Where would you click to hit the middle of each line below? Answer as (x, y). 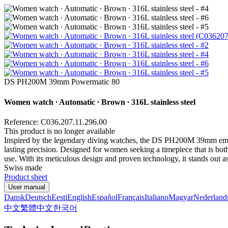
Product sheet (26, 177)
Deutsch (38, 197)
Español (105, 197)
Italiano (156, 197)
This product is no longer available (60, 131)
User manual (27, 187)
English (79, 197)
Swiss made (23, 167)
